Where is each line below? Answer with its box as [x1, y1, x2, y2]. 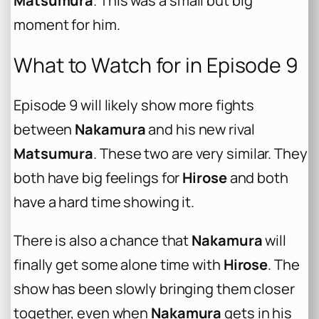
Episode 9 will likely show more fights [14, 95, 255, 115]
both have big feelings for [14, 168, 183, 188]
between [14, 120, 75, 140]
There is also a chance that [14, 231, 192, 251]
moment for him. [14, 14, 120, 34]
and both [226, 168, 288, 188]
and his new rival [145, 120, 255, 140]
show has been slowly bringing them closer [14, 279, 295, 299]
